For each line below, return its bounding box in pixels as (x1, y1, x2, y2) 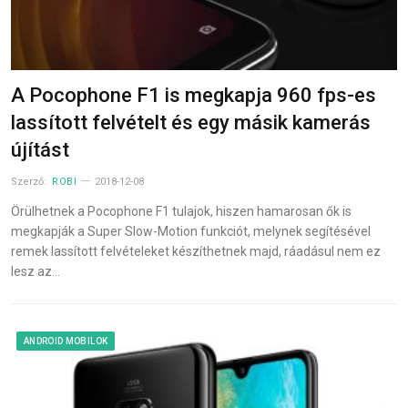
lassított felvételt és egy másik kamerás (11, 110, 371, 134)
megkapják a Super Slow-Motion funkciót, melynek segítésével (11, 223, 371, 239)
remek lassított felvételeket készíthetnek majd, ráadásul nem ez (11, 243, 381, 259)
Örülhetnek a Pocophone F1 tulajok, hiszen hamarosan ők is (11, 203, 352, 219)
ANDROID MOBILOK (24, 335, 108, 346)
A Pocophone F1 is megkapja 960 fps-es (11, 83, 376, 107)
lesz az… (11, 263, 60, 279)
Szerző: (11, 175, 49, 188)
